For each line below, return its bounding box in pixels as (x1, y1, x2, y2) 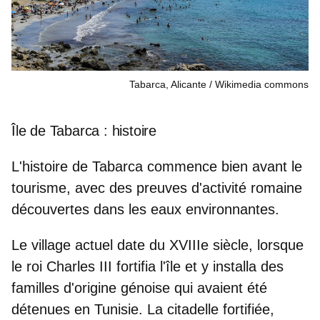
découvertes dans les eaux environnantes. (11, 201, 279, 218)
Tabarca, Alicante (129, 79, 206, 91)
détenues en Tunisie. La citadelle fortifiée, (11, 301, 274, 318)
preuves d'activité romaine (136, 180, 302, 196)
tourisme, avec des (11, 180, 136, 196)
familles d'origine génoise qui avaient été (11, 280, 267, 296)
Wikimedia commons (215, 79, 309, 91)
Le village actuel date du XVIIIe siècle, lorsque (11, 237, 304, 254)
